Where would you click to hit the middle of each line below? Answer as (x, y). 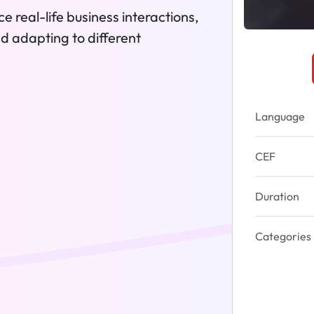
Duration (277, 196)
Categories (283, 236)
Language (280, 116)
